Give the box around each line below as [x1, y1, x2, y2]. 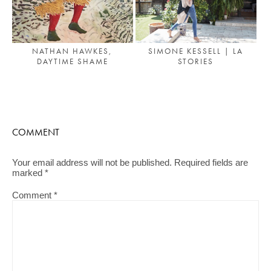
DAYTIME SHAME [36, 56, 108, 67]
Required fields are [174, 157, 248, 168]
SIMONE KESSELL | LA [148, 45, 244, 56]
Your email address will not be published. [12, 157, 172, 168]
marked [12, 168, 45, 178]
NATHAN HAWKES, [32, 45, 113, 56]
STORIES [178, 56, 214, 67]
